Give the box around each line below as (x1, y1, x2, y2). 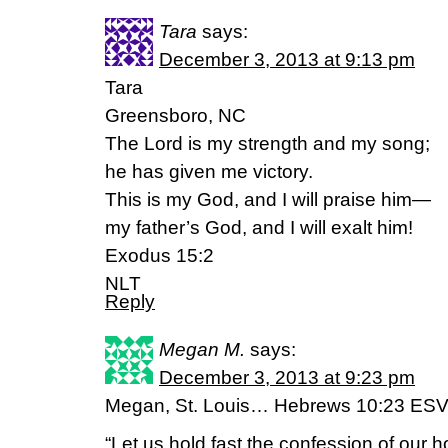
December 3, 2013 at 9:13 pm (159, 49, 415, 70)
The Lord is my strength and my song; (105, 133, 430, 154)
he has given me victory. (105, 161, 313, 182)
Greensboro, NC (105, 105, 246, 126)
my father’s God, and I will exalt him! (105, 217, 413, 238)
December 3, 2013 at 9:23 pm (159, 367, 415, 388)
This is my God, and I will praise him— (105, 189, 431, 210)
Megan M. (159, 339, 245, 360)
